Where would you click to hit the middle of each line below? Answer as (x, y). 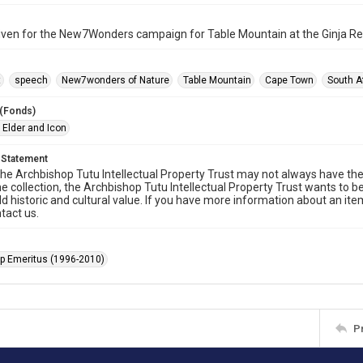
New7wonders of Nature (115, 80)
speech (31, 80)
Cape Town (289, 80)
